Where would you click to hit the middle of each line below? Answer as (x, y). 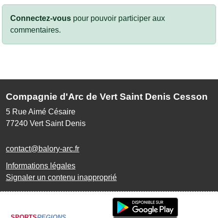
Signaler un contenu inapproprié (61, 178)
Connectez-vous (41, 18)
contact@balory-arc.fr (43, 149)
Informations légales (41, 166)
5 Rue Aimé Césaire (41, 112)
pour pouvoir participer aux (118, 18)
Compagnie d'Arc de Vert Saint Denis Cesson (107, 97)
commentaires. (36, 30)
